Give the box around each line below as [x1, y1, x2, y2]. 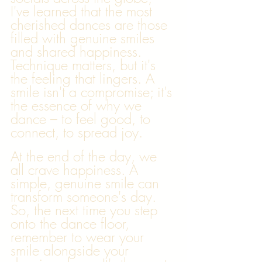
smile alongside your [11, 241, 133, 260]
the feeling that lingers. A [11, 69, 158, 88]
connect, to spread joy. [11, 123, 143, 142]
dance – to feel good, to [11, 109, 154, 128]
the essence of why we [11, 96, 146, 115]
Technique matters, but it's [11, 56, 160, 74]
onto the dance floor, [11, 214, 133, 233]
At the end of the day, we [11, 147, 161, 166]
